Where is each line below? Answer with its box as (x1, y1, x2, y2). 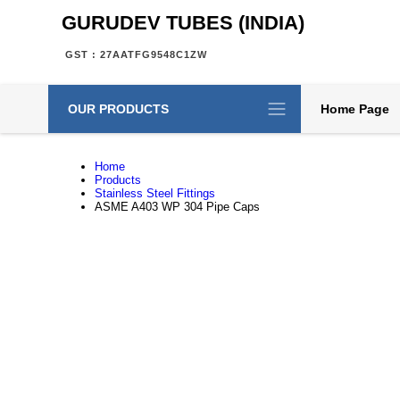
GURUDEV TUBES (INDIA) (61, 12, 304, 34)
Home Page (320, 102, 389, 116)
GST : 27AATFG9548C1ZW (64, 49, 207, 60)
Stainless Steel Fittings (94, 187, 215, 200)
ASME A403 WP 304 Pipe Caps (94, 200, 260, 213)
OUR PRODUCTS (67, 102, 169, 116)
